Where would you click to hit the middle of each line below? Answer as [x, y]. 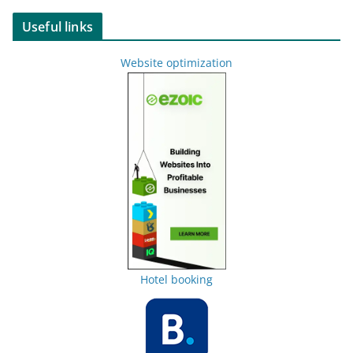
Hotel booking [176, 279]
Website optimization [176, 62]
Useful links [58, 26]
